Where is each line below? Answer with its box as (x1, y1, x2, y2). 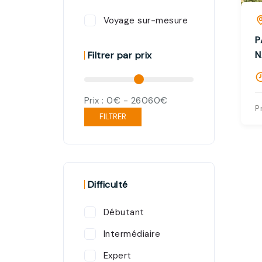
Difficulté (87, 178, 128, 191)
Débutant (103, 206, 144, 218)
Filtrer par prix (87, 49, 152, 61)
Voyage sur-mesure (103, 15, 188, 26)
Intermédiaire (103, 228, 161, 240)
